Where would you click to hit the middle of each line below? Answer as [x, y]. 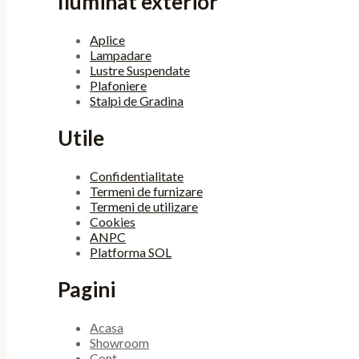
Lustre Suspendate [140, 70]
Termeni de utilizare [144, 206]
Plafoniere [118, 85]
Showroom [119, 342]
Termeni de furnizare [146, 191]
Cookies [113, 221]
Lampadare [121, 54]
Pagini [87, 290]
